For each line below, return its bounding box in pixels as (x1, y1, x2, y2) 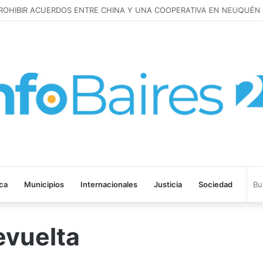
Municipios (24, 180, 64, 190)
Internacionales (80, 180, 137, 190)
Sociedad (198, 180, 232, 190)
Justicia (154, 180, 182, 190)
